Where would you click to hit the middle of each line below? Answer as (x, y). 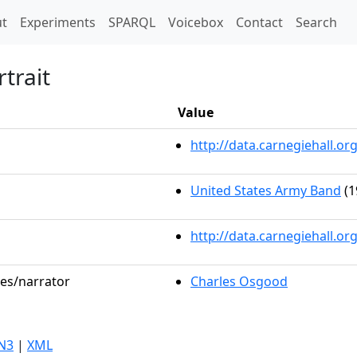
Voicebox (196, 22)
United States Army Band (266, 190)
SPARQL (132, 22)
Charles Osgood (239, 281)
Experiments (58, 22)
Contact (259, 22)
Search (316, 22)
